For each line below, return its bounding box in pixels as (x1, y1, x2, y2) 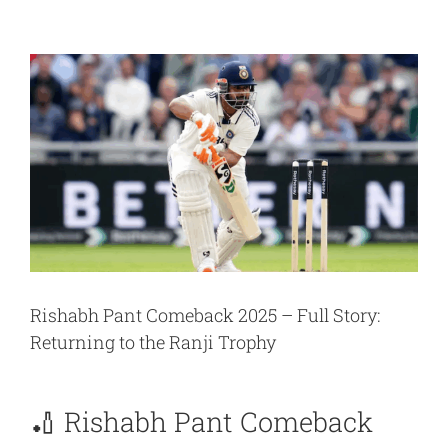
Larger (29, 75, 64, 93)
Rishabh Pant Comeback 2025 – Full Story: (30, 302, 380, 327)
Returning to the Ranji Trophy (30, 329, 276, 354)
